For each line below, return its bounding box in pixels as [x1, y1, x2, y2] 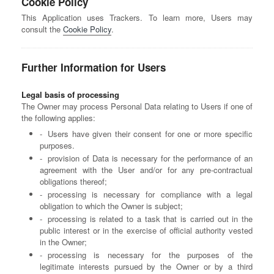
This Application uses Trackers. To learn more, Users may [21, 12, 253, 23]
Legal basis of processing [21, 89, 119, 100]
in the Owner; [40, 236, 87, 248]
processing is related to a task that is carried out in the [48, 213, 253, 224]
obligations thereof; [40, 176, 107, 187]
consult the [21, 23, 63, 35]
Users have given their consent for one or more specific [48, 128, 253, 139]
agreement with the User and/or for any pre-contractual [40, 164, 253, 176]
